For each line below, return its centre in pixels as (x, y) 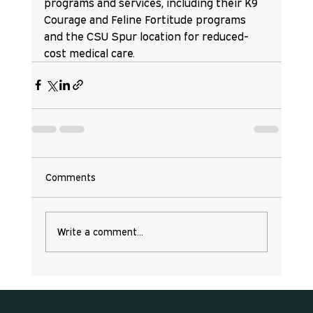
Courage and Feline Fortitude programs (146, 19)
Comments (70, 177)
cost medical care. (90, 53)
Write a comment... (100, 232)
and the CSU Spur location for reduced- (146, 36)
